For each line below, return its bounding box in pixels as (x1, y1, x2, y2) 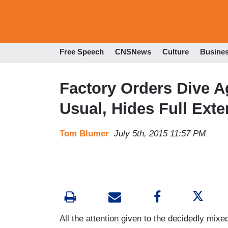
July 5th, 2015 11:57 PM (114, 128, 206, 138)
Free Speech (60, 47, 104, 56)
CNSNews (115, 47, 151, 56)
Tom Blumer (60, 128, 109, 138)
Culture (162, 47, 189, 56)
